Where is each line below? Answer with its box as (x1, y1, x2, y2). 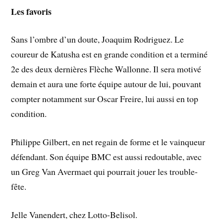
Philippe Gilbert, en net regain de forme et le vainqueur (11, 136, 206, 148)
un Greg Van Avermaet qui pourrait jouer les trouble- (11, 166, 198, 178)
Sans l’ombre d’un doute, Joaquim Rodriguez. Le (11, 33, 184, 46)
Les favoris (11, 4, 52, 18)
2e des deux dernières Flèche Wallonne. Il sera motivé (11, 63, 202, 75)
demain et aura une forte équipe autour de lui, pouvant (11, 78, 202, 90)
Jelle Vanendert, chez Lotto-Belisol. (11, 208, 138, 221)
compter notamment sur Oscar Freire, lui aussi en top (11, 93, 199, 105)
